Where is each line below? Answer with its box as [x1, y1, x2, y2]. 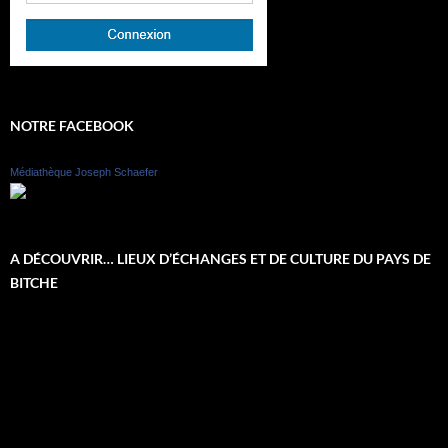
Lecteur [9, 317, 56, 335]
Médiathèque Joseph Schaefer [10, 166, 158, 179]
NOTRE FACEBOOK [10, 117, 134, 135]
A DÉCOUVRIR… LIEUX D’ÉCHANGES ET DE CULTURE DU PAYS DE [10, 249, 431, 267]
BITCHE [10, 273, 58, 291]
